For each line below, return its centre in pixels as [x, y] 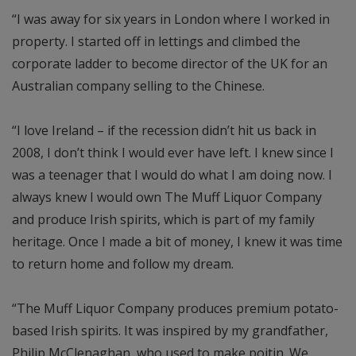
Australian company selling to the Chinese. [138, 86]
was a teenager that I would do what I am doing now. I [172, 175]
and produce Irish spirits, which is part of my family [163, 220]
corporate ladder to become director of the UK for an [170, 64]
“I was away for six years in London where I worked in [171, 19]
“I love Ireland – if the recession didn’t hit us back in [164, 131]
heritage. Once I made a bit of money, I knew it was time [177, 242]
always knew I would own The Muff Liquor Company [167, 197]
